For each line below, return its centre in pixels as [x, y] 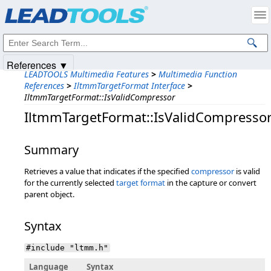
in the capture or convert [211, 183]
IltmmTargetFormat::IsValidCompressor [100, 97]
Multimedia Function [198, 74]
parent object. [49, 194]
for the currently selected [70, 183]
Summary [51, 150]
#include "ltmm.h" [67, 248]
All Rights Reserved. [159, 16]
